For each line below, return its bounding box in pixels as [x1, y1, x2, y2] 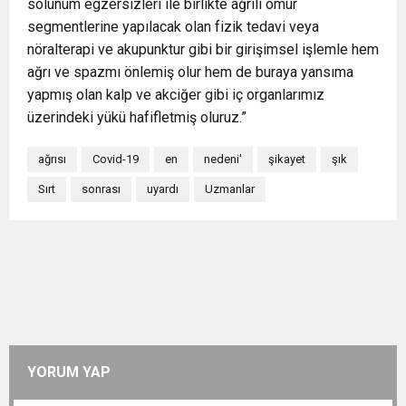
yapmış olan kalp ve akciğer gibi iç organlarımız [27, 85, 324, 103]
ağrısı [38, 151, 66, 166]
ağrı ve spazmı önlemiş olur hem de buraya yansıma [27, 63, 353, 81]
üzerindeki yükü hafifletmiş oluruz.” [27, 108, 250, 126]
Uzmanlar [205, 181, 255, 196]
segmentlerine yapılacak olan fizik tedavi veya [27, 17, 319, 35]
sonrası [82, 181, 121, 196]
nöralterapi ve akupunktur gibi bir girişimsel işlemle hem [27, 40, 379, 58]
